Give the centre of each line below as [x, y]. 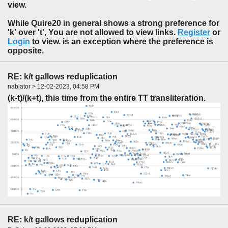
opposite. [26, 50]
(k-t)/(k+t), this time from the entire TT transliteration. [107, 98]
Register [194, 32]
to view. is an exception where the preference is [122, 41]
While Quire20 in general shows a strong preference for [113, 23]
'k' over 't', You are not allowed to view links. [93, 32]
